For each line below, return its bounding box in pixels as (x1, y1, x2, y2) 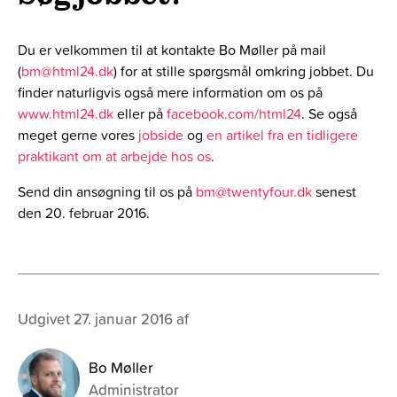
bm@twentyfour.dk (196, 182, 312, 202)
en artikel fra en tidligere (206, 125, 358, 145)
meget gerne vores (18, 125, 138, 145)
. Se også (301, 104, 357, 124)
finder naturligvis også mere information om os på (18, 82, 323, 103)
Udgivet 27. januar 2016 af (18, 308, 189, 331)
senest (312, 182, 356, 202)
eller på (113, 104, 167, 124)
